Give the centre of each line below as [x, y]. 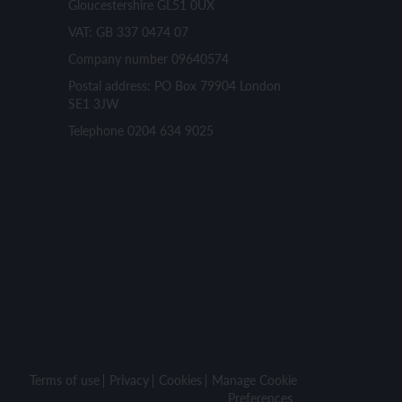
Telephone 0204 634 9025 [141, 130]
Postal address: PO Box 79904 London [175, 85]
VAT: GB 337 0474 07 [128, 31]
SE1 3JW [94, 103]
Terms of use [65, 379]
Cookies [180, 379]
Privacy [129, 379]
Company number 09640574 [149, 58]
